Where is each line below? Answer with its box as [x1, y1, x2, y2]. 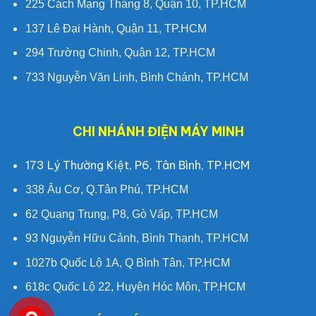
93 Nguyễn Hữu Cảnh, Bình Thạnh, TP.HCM [25, 232, 248, 245]
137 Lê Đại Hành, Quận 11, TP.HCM [25, 22, 207, 35]
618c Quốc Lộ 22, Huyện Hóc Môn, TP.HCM [25, 281, 245, 293]
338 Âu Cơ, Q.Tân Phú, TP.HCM [25, 183, 188, 196]
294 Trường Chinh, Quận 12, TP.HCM [25, 47, 215, 59]
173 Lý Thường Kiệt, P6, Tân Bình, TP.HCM [25, 157, 250, 172]
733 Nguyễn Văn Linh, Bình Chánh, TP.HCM [25, 71, 248, 83]
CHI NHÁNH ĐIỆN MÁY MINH [72, 123, 244, 140]
